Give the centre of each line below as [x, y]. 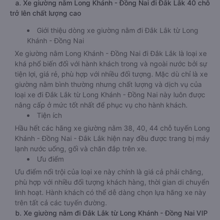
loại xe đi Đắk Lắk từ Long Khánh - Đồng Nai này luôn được [110, 95]
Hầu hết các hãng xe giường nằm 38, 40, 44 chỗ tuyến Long [112, 128]
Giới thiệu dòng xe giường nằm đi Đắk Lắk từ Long [118, 30]
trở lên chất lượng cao [45, 13]
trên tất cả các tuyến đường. [61, 203]
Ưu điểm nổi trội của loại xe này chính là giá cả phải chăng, [109, 172]
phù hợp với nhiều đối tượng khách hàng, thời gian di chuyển [112, 182]
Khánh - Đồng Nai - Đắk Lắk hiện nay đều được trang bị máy [112, 138]
